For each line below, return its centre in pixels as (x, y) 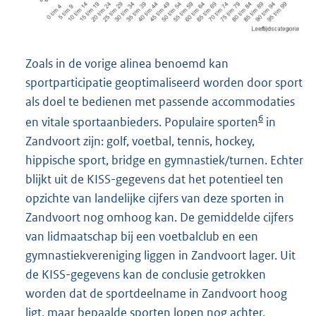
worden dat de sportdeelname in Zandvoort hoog (156, 293)
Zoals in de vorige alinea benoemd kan (127, 63)
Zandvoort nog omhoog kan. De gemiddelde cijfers (159, 217)
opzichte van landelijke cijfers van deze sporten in (155, 198)
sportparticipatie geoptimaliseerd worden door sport (164, 82)
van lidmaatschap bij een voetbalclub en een (142, 236)
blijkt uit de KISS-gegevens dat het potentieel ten (154, 179)
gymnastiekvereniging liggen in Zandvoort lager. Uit (160, 255)
